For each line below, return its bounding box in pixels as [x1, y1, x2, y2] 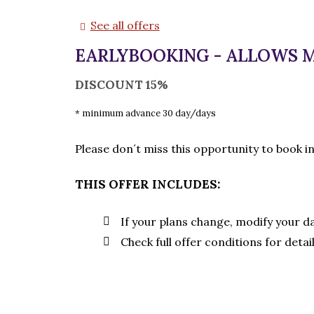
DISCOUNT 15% [75, 77, 168, 93]
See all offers [90, 18, 160, 32]
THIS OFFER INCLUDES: [75, 177, 220, 192]
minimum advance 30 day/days [82, 107, 216, 119]
